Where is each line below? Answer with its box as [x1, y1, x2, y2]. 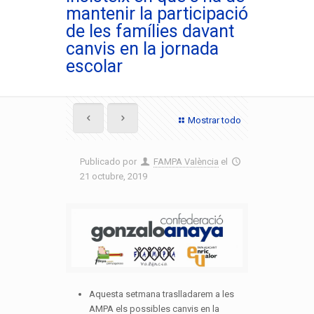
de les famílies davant [66, 21, 234, 41]
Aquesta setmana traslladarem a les [88, 288, 234, 299]
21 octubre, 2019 [80, 171, 147, 182]
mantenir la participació [66, 4, 248, 24]
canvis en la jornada [66, 39, 219, 59]
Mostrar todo [188, 115, 241, 125]
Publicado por [80, 156, 139, 167]
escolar [66, 56, 123, 76]
